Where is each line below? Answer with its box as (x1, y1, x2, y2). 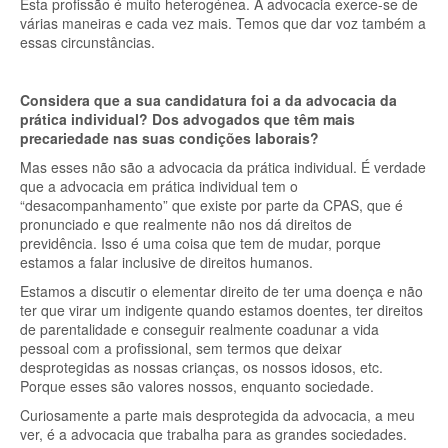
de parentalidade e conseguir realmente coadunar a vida (20, 319, 379, 339)
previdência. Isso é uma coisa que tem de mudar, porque (20, 233, 381, 253)
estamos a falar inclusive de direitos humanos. (20, 252, 317, 272)
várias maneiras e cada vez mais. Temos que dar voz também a (20, 13, 426, 33)
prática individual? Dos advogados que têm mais (20, 109, 355, 129)
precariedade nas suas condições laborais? (20, 128, 319, 148)
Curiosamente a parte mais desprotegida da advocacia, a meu (20, 405, 415, 425)
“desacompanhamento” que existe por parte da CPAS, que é (20, 195, 403, 215)
